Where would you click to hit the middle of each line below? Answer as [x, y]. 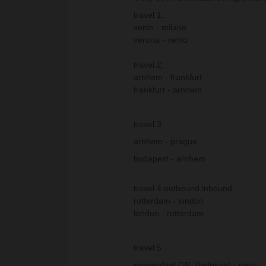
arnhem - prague [165, 141]
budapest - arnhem [170, 159]
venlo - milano [160, 27]
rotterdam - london [169, 201]
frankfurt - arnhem [168, 90]
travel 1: [149, 15]
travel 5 [148, 248]
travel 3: [149, 124]
